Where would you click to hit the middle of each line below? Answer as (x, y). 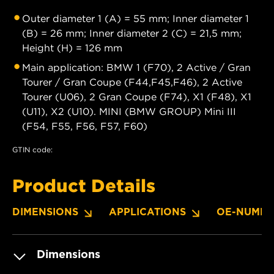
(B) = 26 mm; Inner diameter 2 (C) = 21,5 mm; (132, 33)
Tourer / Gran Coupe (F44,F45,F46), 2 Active (132, 82)
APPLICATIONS (147, 212)
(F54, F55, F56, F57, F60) (85, 126)
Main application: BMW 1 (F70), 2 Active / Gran (136, 67)
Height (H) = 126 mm (72, 47)
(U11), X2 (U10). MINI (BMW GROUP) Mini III (129, 111)
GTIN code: (32, 149)
